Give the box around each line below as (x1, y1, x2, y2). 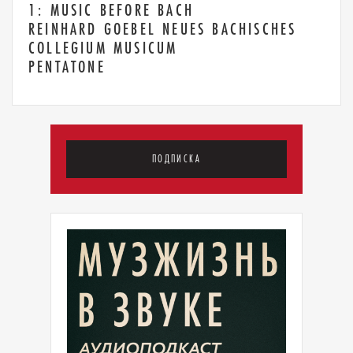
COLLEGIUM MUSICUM (28, 36, 178, 58)
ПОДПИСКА (151, 151, 202, 165)
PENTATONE (28, 55, 106, 77)
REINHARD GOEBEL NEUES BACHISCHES (28, 17, 297, 39)
